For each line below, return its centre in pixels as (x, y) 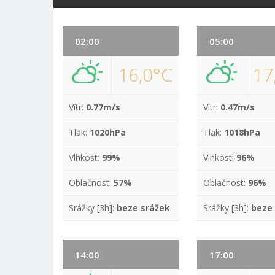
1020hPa (108, 132)
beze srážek (143, 208)
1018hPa (242, 132)
